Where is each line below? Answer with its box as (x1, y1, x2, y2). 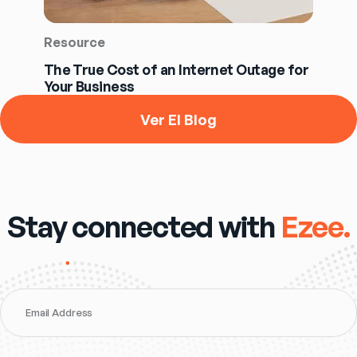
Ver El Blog (140, 109, 217, 128)
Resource (43, 34, 105, 51)
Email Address (25, 306, 93, 320)
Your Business (43, 77, 135, 96)
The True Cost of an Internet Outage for (43, 61, 309, 79)
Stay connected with (6, 207, 275, 245)
